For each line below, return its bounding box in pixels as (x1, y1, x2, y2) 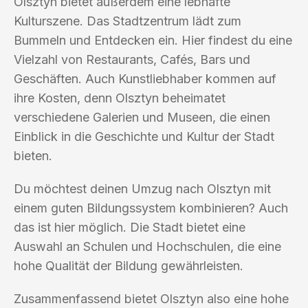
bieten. (14, 148, 52, 163)
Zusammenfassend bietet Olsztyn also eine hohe (14, 291, 289, 306)
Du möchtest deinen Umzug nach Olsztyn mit (14, 181, 271, 196)
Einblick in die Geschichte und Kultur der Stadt (14, 129, 274, 144)
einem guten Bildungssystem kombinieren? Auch (14, 200, 288, 215)
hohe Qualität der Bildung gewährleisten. (14, 258, 243, 273)
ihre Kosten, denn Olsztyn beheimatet (14, 90, 225, 105)
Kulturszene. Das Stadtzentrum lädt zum (14, 13, 241, 28)
